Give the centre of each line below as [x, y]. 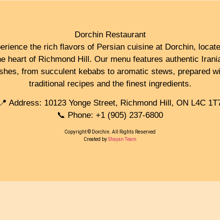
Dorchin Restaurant [110, 34]
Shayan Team [122, 139]
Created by [96, 139]
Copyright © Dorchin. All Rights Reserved [110, 132]
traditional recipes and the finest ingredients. [110, 83]
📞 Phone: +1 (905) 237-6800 [110, 115]
